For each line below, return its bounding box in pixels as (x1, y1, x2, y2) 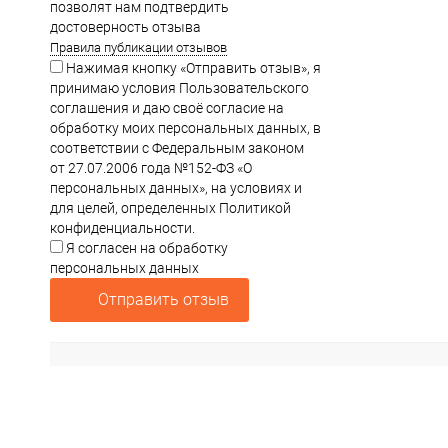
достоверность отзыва (50, 19, 201, 35)
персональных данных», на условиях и (50, 180, 302, 196)
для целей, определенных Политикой (50, 200, 291, 216)
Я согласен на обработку (63, 240, 228, 256)
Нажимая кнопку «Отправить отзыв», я (63, 60, 321, 76)
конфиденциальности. (50, 220, 195, 236)
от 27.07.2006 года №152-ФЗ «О (50, 160, 252, 176)
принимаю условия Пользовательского (50, 80, 309, 96)
